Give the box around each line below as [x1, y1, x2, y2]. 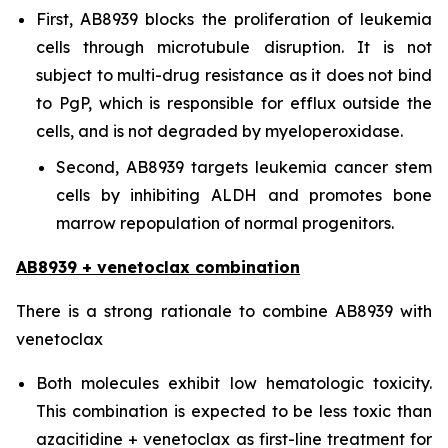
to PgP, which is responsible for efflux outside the [36, 93, 432, 113]
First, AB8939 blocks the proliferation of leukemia [36, 9, 432, 29]
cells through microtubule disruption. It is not [36, 37, 432, 57]
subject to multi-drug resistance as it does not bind [36, 65, 432, 85]
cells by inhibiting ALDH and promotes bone [56, 185, 432, 205]
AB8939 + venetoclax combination [16, 257, 300, 277]
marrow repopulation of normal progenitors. [56, 213, 394, 233]
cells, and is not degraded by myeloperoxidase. [36, 121, 403, 141]
